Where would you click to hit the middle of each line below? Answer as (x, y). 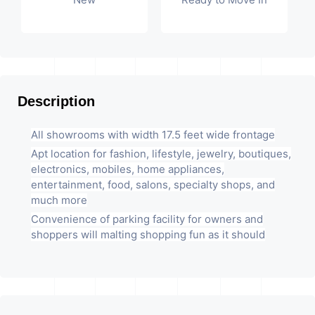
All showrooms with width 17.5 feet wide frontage (153, 135)
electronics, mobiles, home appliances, (127, 169)
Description (56, 102)
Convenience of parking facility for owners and (147, 219)
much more (59, 200)
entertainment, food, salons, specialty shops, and (153, 185)
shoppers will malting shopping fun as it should (148, 235)
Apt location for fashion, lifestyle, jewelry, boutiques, (161, 154)
